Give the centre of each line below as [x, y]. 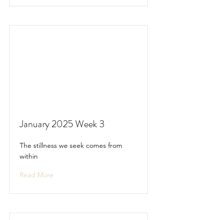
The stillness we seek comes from [71, 145]
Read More [37, 175]
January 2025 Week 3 [62, 124]
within [29, 156]
